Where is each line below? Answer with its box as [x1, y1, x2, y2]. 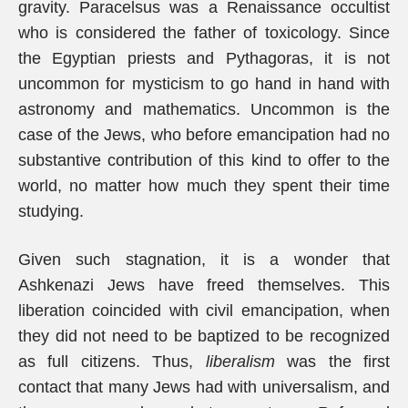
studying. [18, 202, 84, 220]
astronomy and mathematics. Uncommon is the [18, 100, 390, 118]
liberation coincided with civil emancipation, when [18, 301, 390, 320]
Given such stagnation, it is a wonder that [18, 250, 390, 269]
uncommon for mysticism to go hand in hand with [18, 75, 390, 93]
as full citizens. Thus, [18, 352, 206, 371]
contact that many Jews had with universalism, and [18, 378, 390, 396]
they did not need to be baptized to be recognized [18, 327, 390, 345]
